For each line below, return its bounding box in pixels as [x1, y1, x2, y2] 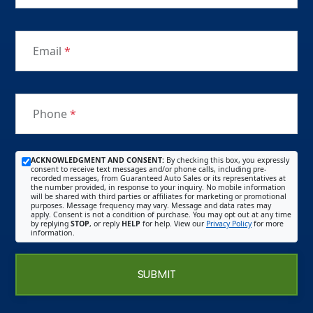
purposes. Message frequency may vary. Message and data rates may [31, 200, 271, 210]
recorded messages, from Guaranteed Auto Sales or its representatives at [31, 173, 286, 183]
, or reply [89, 218, 122, 228]
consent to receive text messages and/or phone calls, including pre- [31, 163, 266, 174]
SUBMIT [137, 266, 176, 282]
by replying [31, 218, 71, 228]
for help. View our [140, 218, 206, 228]
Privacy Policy [206, 218, 252, 228]
